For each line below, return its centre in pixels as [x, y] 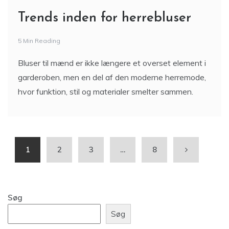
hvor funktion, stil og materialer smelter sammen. [106, 92]
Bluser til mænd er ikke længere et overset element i [112, 63]
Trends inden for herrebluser [105, 18]
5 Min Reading [39, 41]
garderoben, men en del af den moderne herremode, [112, 77]
